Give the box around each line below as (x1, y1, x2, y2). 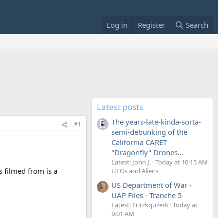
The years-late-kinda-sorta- (111, 117, 201, 127)
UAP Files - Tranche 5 (111, 190, 182, 200)
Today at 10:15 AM (155, 158, 208, 167)
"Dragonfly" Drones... (111, 147, 183, 158)
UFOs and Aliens (111, 166, 159, 176)
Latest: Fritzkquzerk (111, 200, 168, 209)
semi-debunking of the (111, 127, 187, 137)
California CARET (111, 137, 167, 147)
